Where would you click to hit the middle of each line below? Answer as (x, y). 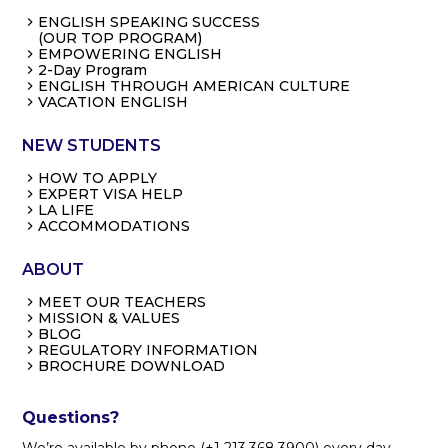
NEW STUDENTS (92, 145)
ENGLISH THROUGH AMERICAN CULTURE (194, 85)
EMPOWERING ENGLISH (130, 53)
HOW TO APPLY (98, 177)
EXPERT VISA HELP (111, 193)
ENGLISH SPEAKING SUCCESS (149, 21)
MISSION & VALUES (109, 317)
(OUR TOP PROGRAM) (120, 37)
